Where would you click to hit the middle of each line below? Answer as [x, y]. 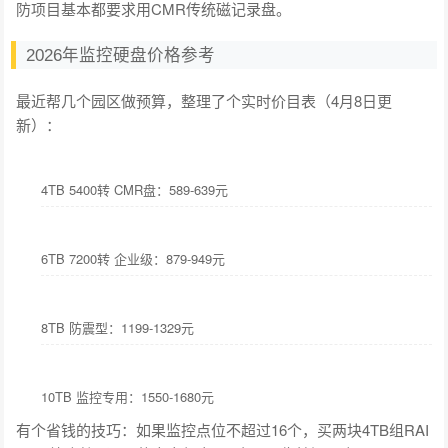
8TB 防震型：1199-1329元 [118, 327]
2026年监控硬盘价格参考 [121, 54]
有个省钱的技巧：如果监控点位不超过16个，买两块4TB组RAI [223, 429]
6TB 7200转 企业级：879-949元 [133, 258]
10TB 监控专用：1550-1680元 [128, 396]
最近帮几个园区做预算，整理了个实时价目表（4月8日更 [204, 100]
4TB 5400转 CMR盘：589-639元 [135, 189]
